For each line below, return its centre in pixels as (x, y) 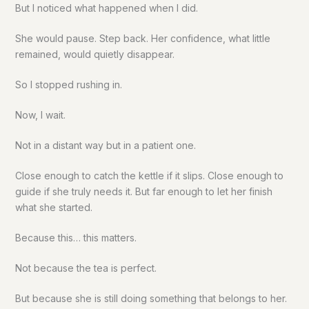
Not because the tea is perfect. (86, 268)
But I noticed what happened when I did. (106, 8)
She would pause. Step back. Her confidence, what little (142, 39)
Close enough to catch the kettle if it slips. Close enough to (149, 176)
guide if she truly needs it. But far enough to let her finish (143, 192)
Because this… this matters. (76, 238)
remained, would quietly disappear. (94, 54)
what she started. (53, 208)
